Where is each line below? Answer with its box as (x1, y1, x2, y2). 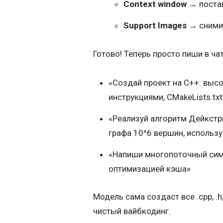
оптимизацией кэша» (108, 163, 191, 174)
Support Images (123, 20, 187, 31)
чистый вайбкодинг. (93, 206, 171, 216)
